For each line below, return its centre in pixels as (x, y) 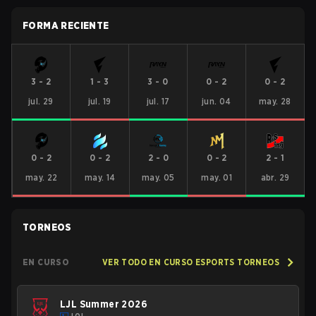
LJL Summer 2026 (104, 304)
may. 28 (275, 101)
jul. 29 (41, 101)
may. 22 (41, 177)
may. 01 (217, 177)
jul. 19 (99, 101)
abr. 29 (275, 177)
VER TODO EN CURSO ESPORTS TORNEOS (190, 262)
